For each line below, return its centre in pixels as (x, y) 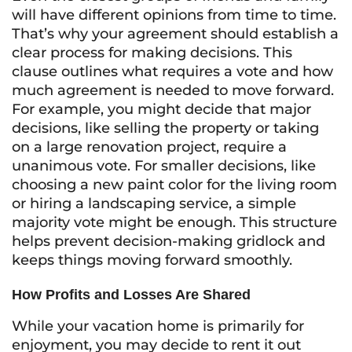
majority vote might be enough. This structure (174, 222)
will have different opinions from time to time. (174, 15)
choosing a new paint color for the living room (174, 185)
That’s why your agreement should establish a (175, 34)
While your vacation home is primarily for (158, 326)
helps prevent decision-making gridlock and (169, 241)
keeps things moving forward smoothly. (152, 260)
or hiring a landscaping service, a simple (154, 203)
